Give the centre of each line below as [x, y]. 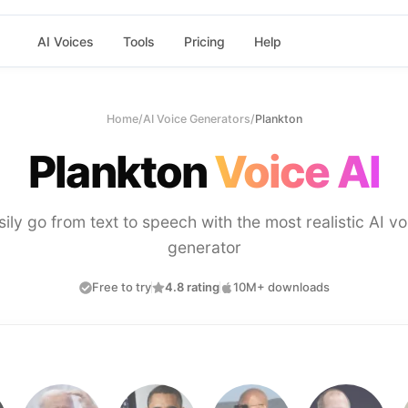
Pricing [204, 41]
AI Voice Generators [196, 119]
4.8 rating [192, 287]
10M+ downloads [281, 287]
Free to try [121, 287]
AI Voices [65, 41]
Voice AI [297, 172]
